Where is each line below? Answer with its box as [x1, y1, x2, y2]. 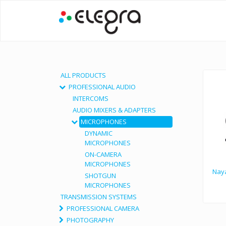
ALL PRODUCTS [61, 71, 106, 80]
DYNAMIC [85, 129, 112, 138]
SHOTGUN [85, 171, 116, 180]
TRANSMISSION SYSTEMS [61, 192, 137, 201]
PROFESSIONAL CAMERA [67, 204, 139, 213]
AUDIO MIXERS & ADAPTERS [73, 105, 156, 115]
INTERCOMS [73, 94, 108, 103]
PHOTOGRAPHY [67, 215, 114, 224]
